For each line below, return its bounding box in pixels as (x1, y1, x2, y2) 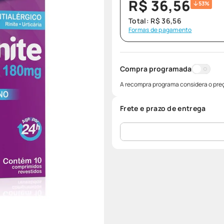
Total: (128, 16, 151, 25)
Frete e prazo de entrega (120, 103, 206, 113)
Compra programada (120, 64, 191, 73)
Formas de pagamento (128, 25, 192, 34)
